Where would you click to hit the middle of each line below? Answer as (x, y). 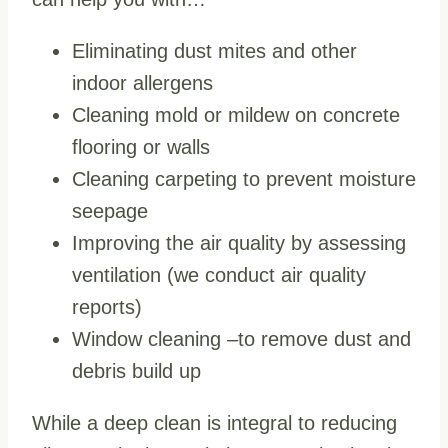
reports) (107, 306)
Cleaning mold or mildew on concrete (236, 114)
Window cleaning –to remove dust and (241, 338)
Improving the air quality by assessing (239, 242)
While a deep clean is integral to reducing (214, 422)
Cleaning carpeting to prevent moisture (244, 178)
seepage (110, 210)
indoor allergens (142, 82)
